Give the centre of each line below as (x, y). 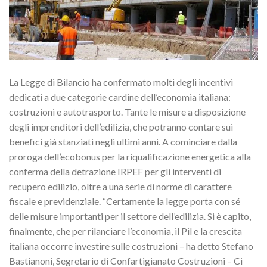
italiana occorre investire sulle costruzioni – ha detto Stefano (131, 246)
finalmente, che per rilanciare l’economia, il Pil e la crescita (125, 231)
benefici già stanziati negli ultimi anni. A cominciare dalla (123, 141)
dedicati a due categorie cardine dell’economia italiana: (120, 97)
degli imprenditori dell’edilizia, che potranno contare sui (121, 126)
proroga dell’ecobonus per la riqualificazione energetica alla (130, 156)
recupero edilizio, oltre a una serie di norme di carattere (120, 186)
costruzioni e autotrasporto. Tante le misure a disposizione (127, 111)
